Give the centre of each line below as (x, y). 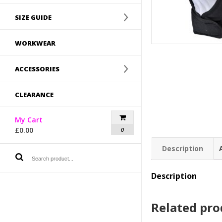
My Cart (29, 120)
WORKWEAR (35, 43)
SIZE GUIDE (33, 17)
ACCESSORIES (37, 69)
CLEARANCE (34, 95)
